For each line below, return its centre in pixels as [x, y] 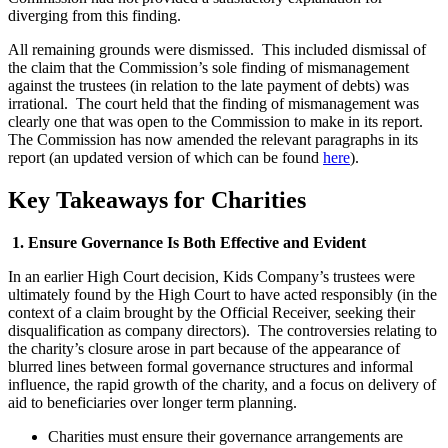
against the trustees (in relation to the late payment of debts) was [208, 86]
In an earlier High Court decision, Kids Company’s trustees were [211, 277]
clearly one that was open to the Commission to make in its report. [217, 122]
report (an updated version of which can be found [165, 158]
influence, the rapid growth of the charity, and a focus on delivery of [222, 385]
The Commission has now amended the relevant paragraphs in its [213, 140]
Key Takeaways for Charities [157, 200]
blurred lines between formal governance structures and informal [210, 367]
